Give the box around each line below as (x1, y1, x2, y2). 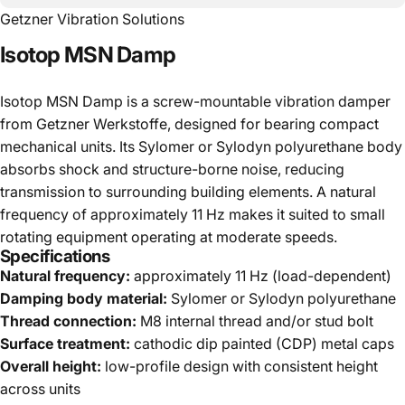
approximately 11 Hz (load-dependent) (130, 267, 391, 285)
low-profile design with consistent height (101, 357, 378, 375)
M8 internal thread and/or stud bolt (137, 312, 373, 330)
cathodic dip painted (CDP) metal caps (130, 334, 394, 353)
